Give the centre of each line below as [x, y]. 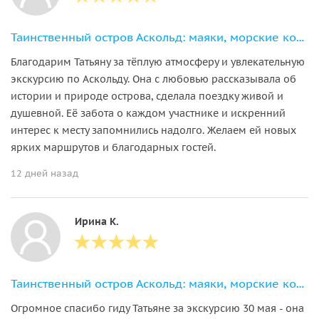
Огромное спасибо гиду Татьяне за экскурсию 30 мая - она [157, 308]
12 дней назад [45, 173]
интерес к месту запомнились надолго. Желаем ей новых [153, 130]
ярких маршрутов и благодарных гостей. [113, 147]
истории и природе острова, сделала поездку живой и [147, 96]
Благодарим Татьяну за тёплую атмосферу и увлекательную [158, 62]
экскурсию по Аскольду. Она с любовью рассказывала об [153, 79]
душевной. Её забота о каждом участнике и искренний [148, 113]
